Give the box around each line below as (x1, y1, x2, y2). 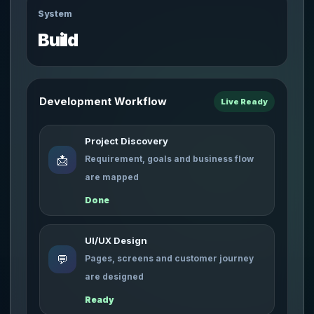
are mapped (85, 172, 139, 182)
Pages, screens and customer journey (85, 253, 254, 264)
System (38, 8, 72, 19)
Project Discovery (85, 135, 168, 146)
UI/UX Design (85, 235, 147, 246)
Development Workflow (39, 95, 167, 108)
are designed (85, 271, 144, 282)
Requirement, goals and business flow (85, 153, 254, 164)
